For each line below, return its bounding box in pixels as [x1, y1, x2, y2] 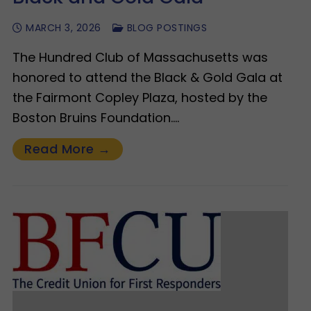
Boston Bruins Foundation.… [12, 108, 179, 126]
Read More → [24, 140, 111, 158]
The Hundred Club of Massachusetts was [12, 48, 268, 66]
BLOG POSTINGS [124, 20, 207, 35]
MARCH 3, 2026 [26, 20, 101, 35]
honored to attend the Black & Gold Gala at [12, 68, 283, 86]
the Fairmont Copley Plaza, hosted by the [12, 88, 267, 106]
